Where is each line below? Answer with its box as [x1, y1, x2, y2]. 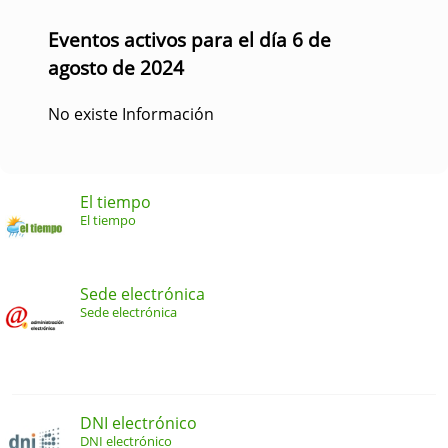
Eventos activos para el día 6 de [48, 25, 331, 53]
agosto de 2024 [48, 53, 184, 81]
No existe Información [48, 102, 214, 125]
